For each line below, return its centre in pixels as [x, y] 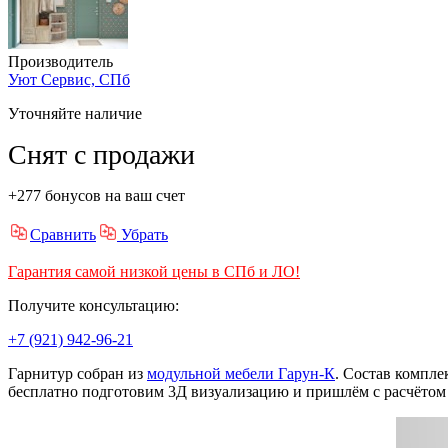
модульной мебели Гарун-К [241, 373]
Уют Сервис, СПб [69, 79]
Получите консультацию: [93, 305]
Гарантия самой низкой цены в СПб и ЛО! [154, 271]
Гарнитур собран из [77, 373]
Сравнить [63, 234]
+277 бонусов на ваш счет [96, 195]
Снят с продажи [101, 154]
